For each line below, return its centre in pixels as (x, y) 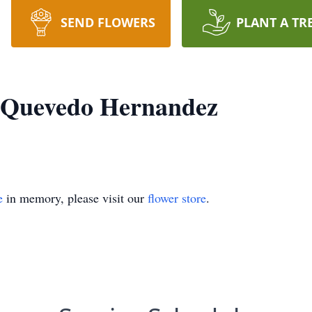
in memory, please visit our (75, 198)
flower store (177, 198)
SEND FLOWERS (108, 22)
